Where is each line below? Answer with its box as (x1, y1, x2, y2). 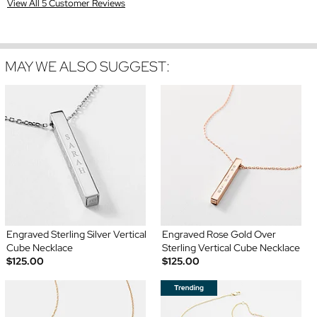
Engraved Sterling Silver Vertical (6, 228, 146, 241)
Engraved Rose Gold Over (162, 228, 276, 241)
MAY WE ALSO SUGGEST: (5, 57, 170, 76)
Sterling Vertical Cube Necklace (162, 241, 300, 255)
